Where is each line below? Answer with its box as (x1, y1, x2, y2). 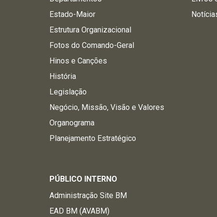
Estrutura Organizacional (49, 25, 131, 34)
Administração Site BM (49, 191, 127, 200)
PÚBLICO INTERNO (49, 174, 117, 184)
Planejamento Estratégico (49, 134, 136, 143)
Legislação (49, 87, 87, 96)
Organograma (49, 118, 94, 127)
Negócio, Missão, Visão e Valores (49, 103, 164, 112)
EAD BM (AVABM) (49, 206, 109, 216)
